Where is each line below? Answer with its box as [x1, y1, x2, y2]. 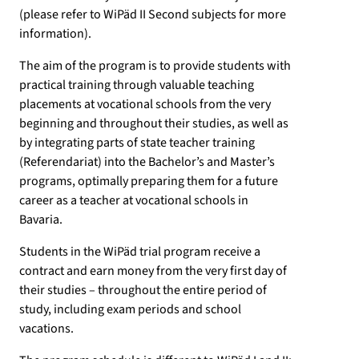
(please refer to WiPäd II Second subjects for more [19, 6, 286, 24]
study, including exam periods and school [19, 301, 241, 319]
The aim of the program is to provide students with [19, 57, 291, 75]
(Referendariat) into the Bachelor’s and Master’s [19, 153, 275, 171]
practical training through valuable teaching [19, 76, 254, 95]
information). [19, 25, 91, 43]
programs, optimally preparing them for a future [19, 172, 278, 191]
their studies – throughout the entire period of [19, 281, 267, 300]
